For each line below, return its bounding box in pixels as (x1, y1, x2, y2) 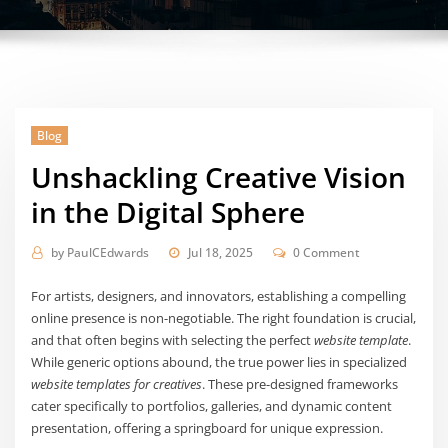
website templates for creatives (31, 374, 203, 393)
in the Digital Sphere (31, 192, 306, 231)
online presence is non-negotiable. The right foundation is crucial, (31, 308, 417, 327)
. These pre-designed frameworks (202, 374, 399, 393)
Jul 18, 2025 (187, 244, 253, 262)
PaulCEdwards (66, 244, 149, 262)
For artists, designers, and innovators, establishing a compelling (31, 286, 407, 305)
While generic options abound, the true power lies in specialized (31, 352, 408, 371)
